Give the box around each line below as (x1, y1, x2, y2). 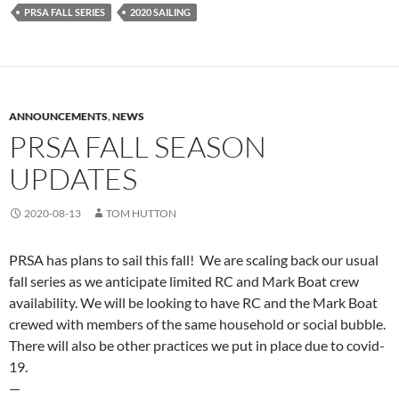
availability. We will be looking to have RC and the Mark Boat (9, 294, 378, 312)
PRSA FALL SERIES (24, 6, 105, 19)
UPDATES (9, 160, 137, 198)
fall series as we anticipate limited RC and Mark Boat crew (9, 273, 359, 290)
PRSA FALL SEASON (9, 128, 266, 166)
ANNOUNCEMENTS (9, 110, 108, 124)
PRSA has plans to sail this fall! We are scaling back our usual (9, 251, 379, 269)
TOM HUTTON (106, 207, 176, 221)
